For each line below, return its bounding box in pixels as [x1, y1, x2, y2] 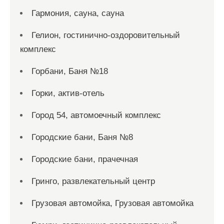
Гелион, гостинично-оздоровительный [31, 30, 180, 40]
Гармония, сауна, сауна [31, 8, 124, 18]
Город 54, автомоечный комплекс [31, 110, 161, 120]
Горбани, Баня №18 [31, 66, 108, 76]
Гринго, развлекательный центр [31, 176, 155, 186]
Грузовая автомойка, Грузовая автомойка [31, 198, 193, 208]
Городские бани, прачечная [31, 154, 138, 164]
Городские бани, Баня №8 [31, 132, 133, 142]
